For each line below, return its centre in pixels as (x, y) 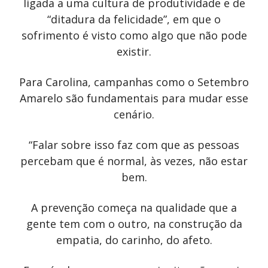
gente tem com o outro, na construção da (134, 223)
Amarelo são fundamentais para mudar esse (134, 98)
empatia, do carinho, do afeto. (134, 240)
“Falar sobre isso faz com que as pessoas (134, 144)
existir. (134, 51)
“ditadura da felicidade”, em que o (134, 19)
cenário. (134, 114)
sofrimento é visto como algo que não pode (134, 35)
